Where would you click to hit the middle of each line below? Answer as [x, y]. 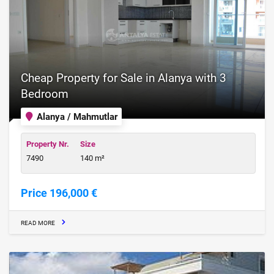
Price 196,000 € [59, 193]
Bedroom [45, 94]
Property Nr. [48, 144]
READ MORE [38, 223]
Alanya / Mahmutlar [76, 117]
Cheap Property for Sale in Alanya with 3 [124, 78]
